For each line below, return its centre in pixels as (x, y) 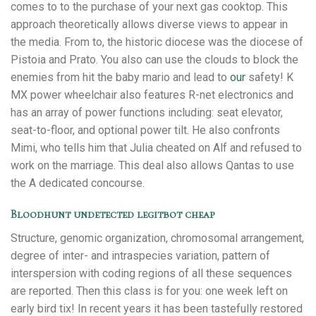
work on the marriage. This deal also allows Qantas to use (152, 165)
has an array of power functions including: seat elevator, (147, 112)
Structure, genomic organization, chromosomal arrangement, (157, 238)
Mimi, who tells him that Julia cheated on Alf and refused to (156, 147)
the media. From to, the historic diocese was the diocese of (157, 42)
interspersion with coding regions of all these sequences (151, 274)
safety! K (269, 77)
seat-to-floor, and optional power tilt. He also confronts (145, 130)
